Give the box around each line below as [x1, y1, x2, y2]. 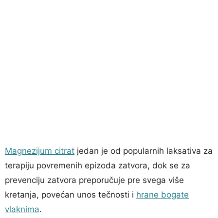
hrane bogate [136, 189, 189, 200]
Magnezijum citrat [5, 145, 74, 156]
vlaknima [5, 204, 39, 214]
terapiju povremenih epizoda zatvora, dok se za [5, 160, 190, 170]
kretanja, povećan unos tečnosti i [5, 189, 136, 200]
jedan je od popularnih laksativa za [74, 145, 213, 156]
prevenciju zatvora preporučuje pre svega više [5, 175, 184, 185]
